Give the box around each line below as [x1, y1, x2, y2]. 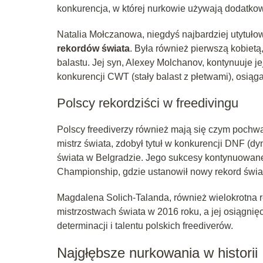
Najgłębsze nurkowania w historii [57, 244, 258, 261]
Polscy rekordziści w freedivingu [57, 95, 238, 110]
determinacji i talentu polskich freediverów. [57, 220, 233, 231]
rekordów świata [57, 43, 130, 53]
